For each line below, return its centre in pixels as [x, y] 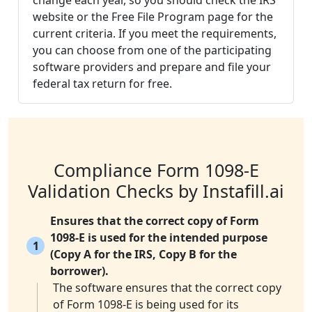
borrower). [79, 271]
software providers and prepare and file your [152, 67]
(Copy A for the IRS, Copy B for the [143, 255]
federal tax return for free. [102, 84]
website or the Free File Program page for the [153, 17]
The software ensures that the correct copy [167, 288]
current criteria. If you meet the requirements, [155, 34]
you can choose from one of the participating [152, 50]
